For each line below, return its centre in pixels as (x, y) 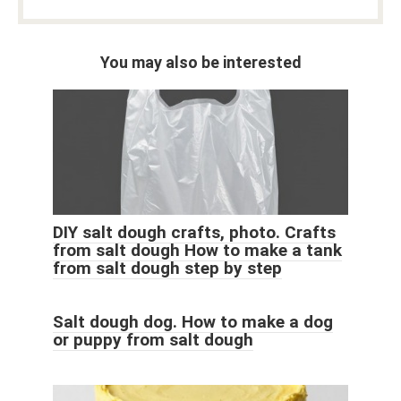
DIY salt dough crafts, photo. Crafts (194, 233)
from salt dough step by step (167, 269)
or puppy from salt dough (153, 340)
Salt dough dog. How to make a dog (193, 322)
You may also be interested (200, 63)
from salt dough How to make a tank (197, 251)
